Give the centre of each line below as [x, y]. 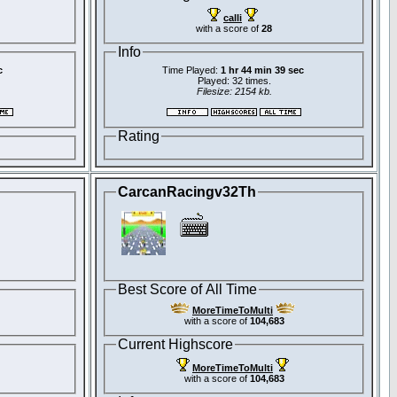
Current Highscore [175, 345]
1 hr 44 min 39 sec [262, 70]
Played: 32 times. [234, 81]
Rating [139, 136]
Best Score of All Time [187, 289]
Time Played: [191, 70]
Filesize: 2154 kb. [234, 92]
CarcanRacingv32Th [187, 192]
